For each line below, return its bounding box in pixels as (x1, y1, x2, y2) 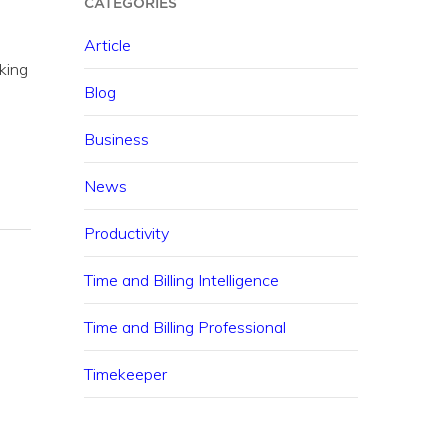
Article (84, 35, 132, 55)
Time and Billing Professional (84, 317, 287, 337)
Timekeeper (84, 364, 168, 384)
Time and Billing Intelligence (84, 270, 280, 290)
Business (84, 129, 150, 149)
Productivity (84, 223, 170, 243)
